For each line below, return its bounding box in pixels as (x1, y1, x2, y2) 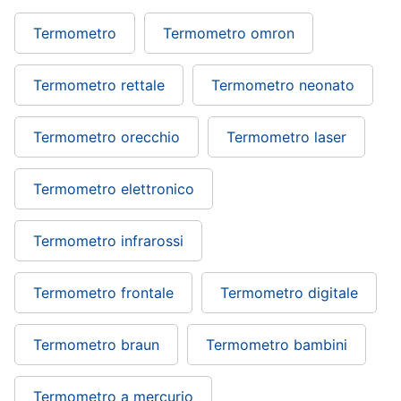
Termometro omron (163, 24, 294, 43)
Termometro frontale (33, 284, 174, 303)
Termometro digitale (220, 284, 358, 303)
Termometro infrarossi (33, 232, 183, 251)
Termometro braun (33, 336, 159, 354)
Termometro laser (226, 128, 346, 147)
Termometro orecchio (33, 128, 180, 147)
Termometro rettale (33, 76, 165, 95)
